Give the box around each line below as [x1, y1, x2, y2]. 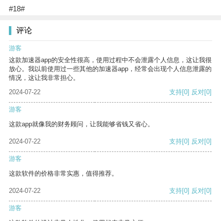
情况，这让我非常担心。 [9, 74, 79, 82]
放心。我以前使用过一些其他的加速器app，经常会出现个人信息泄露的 [9, 65, 212, 73]
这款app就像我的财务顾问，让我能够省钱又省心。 [9, 120, 154, 128]
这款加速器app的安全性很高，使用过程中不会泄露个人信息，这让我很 [9, 56, 212, 64]
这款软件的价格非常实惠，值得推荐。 [9, 170, 118, 178]
